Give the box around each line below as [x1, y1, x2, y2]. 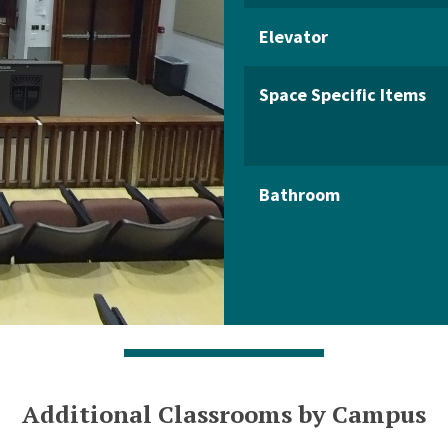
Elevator [259, 25, 328, 48]
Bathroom [259, 183, 340, 206]
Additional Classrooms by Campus [22, 397, 426, 430]
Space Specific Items [259, 83, 426, 106]
